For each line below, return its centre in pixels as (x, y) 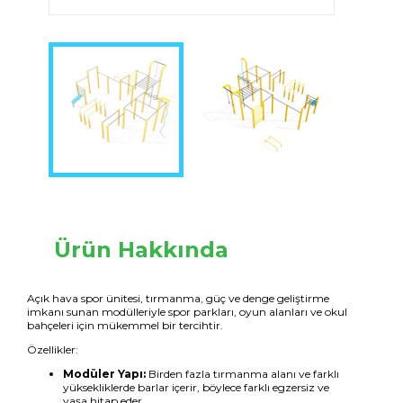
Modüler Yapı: (105, 373)
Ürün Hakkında (142, 250)
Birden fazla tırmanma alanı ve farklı (243, 373)
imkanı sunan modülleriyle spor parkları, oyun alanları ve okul (188, 311)
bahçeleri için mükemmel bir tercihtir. (125, 325)
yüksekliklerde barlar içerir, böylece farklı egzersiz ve (197, 387)
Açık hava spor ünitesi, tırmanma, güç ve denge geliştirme (179, 298)
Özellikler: (53, 349)
